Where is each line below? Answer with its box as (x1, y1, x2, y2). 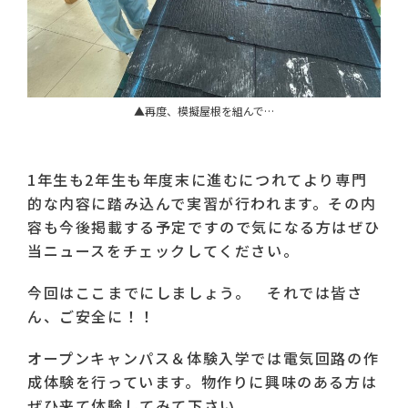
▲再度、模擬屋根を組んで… (134, 103, 274, 119)
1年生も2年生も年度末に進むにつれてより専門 (27, 168, 368, 191)
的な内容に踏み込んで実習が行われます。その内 (27, 192, 377, 215)
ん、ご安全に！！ (27, 305, 156, 328)
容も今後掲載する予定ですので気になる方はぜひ (27, 216, 381, 239)
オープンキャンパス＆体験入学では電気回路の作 (27, 347, 380, 370)
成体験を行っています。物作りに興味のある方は (27, 371, 378, 393)
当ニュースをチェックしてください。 (27, 240, 300, 262)
